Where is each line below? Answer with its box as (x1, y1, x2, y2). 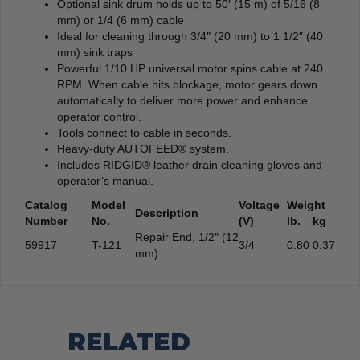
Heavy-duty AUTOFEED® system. (57, 141, 229, 155)
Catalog (25, 198, 67, 211)
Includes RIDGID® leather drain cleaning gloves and (57, 157, 322, 171)
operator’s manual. (57, 174, 153, 187)
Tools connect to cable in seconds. (57, 125, 231, 139)
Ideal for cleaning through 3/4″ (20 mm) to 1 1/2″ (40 (57, 29, 323, 43)
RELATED (67, 326, 190, 357)
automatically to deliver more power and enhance (57, 93, 308, 107)
